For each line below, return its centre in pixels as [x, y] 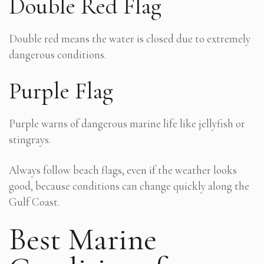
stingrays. [30, 139]
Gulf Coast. [34, 202]
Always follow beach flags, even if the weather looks [123, 170]
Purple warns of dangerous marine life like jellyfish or [127, 123]
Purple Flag [61, 90]
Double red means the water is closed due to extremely [130, 38]
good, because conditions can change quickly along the [129, 186]
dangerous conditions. [57, 54]
